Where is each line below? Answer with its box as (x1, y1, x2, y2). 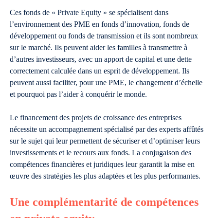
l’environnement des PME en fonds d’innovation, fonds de (10, 20, 189, 28)
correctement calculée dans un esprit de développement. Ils (10, 67, 189, 75)
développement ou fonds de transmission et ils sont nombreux (10, 32, 198, 40)
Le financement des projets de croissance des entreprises (10, 113, 182, 122)
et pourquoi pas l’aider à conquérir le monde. (10, 90, 147, 98)
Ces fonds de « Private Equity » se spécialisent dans (10, 8, 168, 17)
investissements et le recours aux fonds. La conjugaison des (10, 148, 191, 157)
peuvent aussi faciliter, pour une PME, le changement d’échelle (10, 78, 202, 87)
